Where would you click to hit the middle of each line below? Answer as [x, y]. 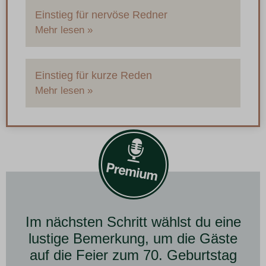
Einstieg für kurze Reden [94, 76]
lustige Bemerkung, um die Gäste [133, 239]
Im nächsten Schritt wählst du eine [133, 222]
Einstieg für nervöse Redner [101, 15]
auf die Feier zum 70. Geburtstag [133, 255]
